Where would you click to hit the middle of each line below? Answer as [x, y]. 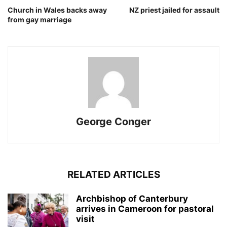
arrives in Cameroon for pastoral [145, 209]
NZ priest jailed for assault [174, 10]
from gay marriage [40, 20]
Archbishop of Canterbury [132, 199]
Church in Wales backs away [57, 10]
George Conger [113, 122]
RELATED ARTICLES [113, 175]
